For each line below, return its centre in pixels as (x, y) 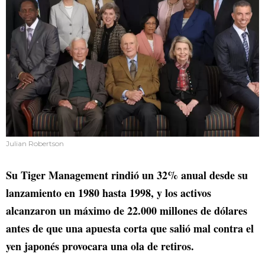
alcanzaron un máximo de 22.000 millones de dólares (127, 211)
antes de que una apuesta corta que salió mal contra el (130, 229)
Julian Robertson (35, 144)
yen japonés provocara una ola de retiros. (100, 246)
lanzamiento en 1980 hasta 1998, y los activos (109, 193)
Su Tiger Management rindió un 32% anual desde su (127, 175)
